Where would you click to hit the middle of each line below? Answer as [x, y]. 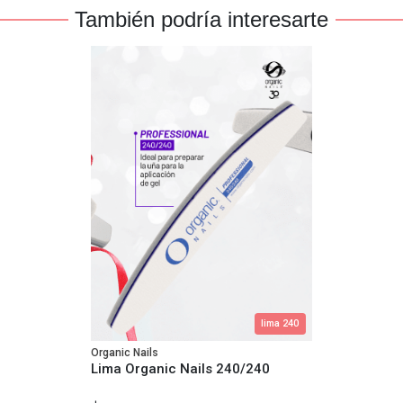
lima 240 [280, 323]
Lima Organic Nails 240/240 [180, 368]
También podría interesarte [201, 20]
